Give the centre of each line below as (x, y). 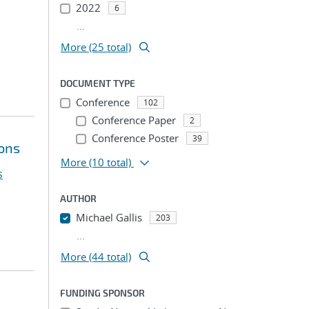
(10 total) (110, 162)
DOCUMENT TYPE (98, 83)
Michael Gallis (109, 217)
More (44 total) (96, 257)
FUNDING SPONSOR (102, 293)
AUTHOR (78, 198)
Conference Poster (135, 138)
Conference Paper (133, 120)
